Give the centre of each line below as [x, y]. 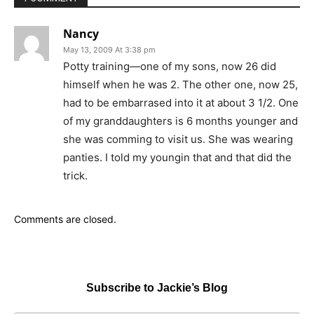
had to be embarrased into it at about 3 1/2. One [181, 102]
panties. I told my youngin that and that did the [177, 157]
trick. [75, 175]
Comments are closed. [65, 219]
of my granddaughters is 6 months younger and [180, 121]
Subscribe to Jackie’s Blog [157, 287]
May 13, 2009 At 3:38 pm [109, 49]
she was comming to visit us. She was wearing [178, 139]
